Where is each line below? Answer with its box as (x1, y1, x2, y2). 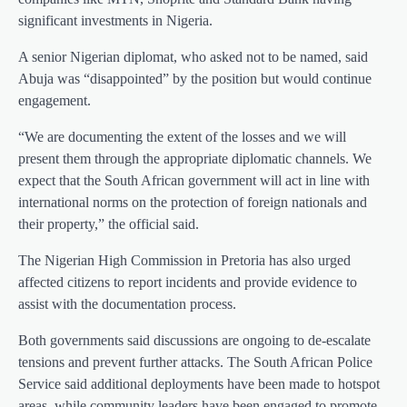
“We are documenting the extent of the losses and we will (18, 128, 346, 144)
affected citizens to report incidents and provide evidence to (18, 273, 357, 290)
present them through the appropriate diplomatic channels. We (18, 150, 372, 166)
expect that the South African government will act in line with (18, 172, 370, 188)
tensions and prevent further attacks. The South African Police (18, 353, 372, 370)
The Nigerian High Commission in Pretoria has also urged (18, 252, 351, 268)
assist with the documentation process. (18, 295, 236, 312)
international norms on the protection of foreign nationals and (18, 194, 367, 210)
